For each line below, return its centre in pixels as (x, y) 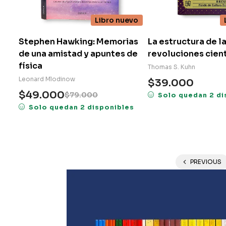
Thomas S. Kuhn (172, 67)
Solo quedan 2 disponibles (81, 107)
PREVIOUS (206, 161)
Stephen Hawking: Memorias (78, 41)
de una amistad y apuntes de (78, 53)
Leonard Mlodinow (47, 79)
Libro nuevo (117, 20)
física (31, 66)
